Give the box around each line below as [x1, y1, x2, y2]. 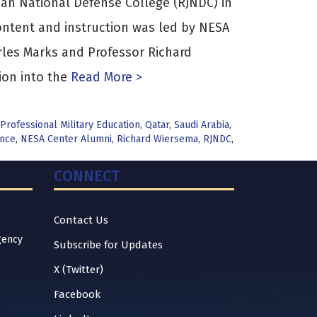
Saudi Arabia [173, 119, 229, 131]
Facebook [54, 288, 100, 301]
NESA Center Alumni [20, 133, 112, 145]
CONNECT [54, 166, 120, 185]
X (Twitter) [54, 263, 103, 276]
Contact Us [54, 214, 108, 226]
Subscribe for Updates [54, 238, 163, 251]
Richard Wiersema [116, 133, 198, 145]
